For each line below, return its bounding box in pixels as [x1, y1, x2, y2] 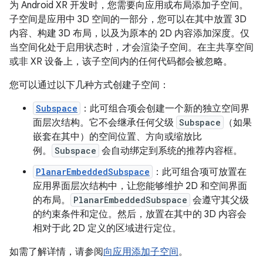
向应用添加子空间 [103, 246, 178, 258]
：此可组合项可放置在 [153, 166, 247, 178]
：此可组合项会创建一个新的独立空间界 [80, 103, 249, 114]
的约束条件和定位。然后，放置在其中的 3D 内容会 [33, 208, 247, 220]
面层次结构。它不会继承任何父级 [33, 117, 176, 129]
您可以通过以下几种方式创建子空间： [9, 79, 169, 91]
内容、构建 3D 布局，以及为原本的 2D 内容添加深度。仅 [9, 28, 249, 39]
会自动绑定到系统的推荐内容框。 [99, 145, 242, 157]
